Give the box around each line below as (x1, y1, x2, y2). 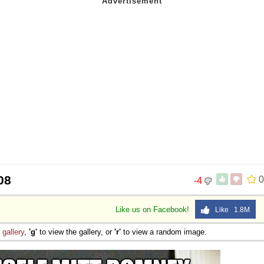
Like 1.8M (210, 205, 250, 214)
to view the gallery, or (37, 227, 114, 236)
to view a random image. (121, 227, 207, 236)
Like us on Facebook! (115, 204, 192, 214)
